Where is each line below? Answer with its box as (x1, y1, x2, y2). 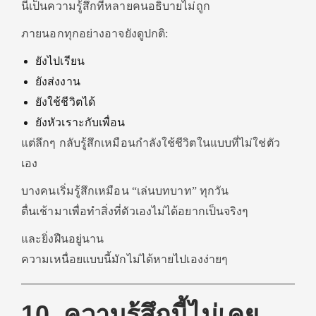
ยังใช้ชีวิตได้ (35, 96, 95, 108)
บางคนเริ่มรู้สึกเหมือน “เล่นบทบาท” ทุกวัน (21, 185, 229, 197)
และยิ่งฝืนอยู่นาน (21, 233, 104, 245)
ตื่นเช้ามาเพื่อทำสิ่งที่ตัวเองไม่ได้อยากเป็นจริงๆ (21, 205, 249, 217)
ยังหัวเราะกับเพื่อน (35, 116, 126, 128)
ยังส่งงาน (35, 75, 80, 87)
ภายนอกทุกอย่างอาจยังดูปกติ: (21, 28, 169, 39)
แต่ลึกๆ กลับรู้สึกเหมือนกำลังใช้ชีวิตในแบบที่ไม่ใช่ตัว (21, 137, 280, 149)
